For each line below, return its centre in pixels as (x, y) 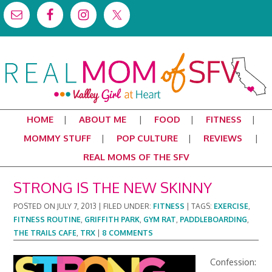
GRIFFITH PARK (112, 219)
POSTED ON (36, 206)
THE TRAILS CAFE (45, 233)
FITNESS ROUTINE (47, 219)
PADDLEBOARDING (214, 219)
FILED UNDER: (128, 206)
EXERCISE (231, 206)
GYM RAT (160, 219)
